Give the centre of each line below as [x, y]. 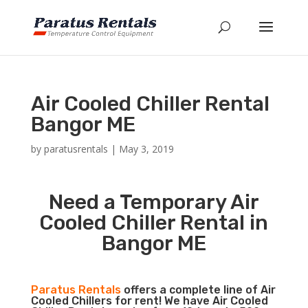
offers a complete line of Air [198, 290]
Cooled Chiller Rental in [154, 223]
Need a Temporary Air [154, 202]
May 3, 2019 [146, 149]
